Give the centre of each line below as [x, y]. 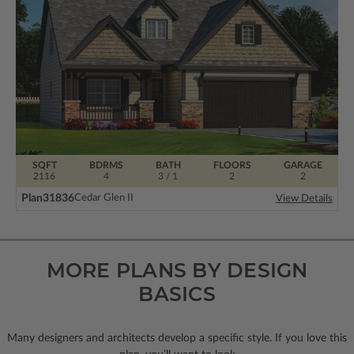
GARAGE [303, 165]
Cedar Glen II [104, 198]
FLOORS [232, 165]
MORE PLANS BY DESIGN [177, 270]
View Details [304, 198]
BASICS [177, 294]
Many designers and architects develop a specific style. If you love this [177, 338]
